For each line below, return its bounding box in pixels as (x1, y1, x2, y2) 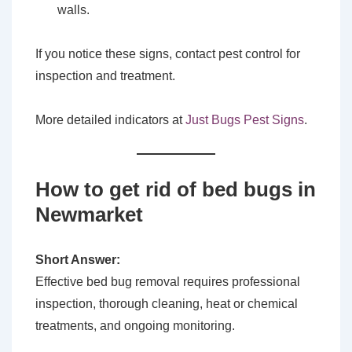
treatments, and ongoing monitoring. (35, 319, 235, 333)
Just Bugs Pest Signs (185, 113, 304, 127)
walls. (57, 3, 90, 17)
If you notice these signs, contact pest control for (35, 47, 300, 61)
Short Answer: (35, 253, 120, 267)
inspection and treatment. (35, 69, 175, 83)
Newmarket (35, 203, 143, 227)
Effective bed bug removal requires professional (35, 275, 300, 289)
